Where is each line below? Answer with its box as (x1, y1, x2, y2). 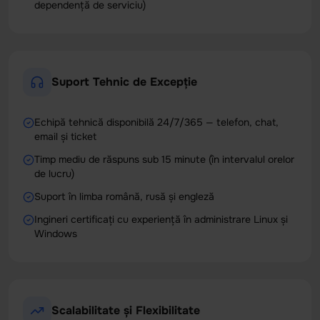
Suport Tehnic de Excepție (51, 74, 197, 89)
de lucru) (34, 166, 74, 180)
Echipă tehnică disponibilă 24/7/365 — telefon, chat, (34, 115, 279, 129)
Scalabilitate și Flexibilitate (51, 302, 200, 318)
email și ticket (34, 129, 96, 143)
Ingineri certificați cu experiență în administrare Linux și (34, 212, 288, 226)
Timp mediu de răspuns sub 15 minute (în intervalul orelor (34, 152, 294, 166)
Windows (34, 226, 77, 240)
